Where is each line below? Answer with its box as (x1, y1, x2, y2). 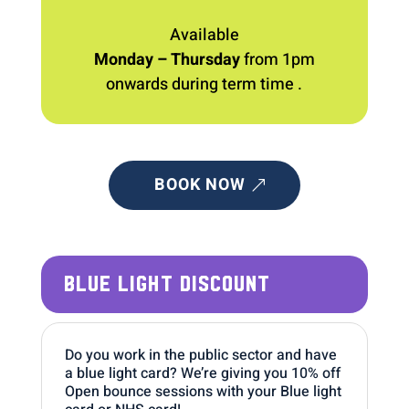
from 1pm (239, 47, 315, 72)
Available (169, 22, 239, 47)
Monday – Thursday (93, 47, 240, 72)
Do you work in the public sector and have (64, 343, 337, 366)
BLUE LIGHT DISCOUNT (63, 272, 270, 296)
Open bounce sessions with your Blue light (64, 380, 341, 403)
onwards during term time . (106, 71, 303, 97)
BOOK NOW (153, 172, 246, 197)
